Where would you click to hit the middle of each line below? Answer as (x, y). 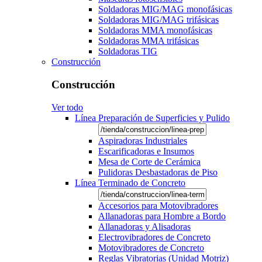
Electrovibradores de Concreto (154, 237)
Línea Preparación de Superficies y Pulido (152, 118)
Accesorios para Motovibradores (158, 205)
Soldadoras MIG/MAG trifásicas (158, 20)
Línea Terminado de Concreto (130, 182)
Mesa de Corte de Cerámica (149, 161)
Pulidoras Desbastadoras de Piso (158, 172)
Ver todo (67, 107)
